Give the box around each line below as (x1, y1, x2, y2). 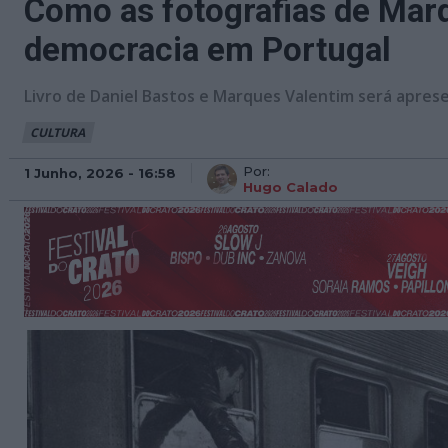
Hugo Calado (243, 179, 338, 195)
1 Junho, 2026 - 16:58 (24, 164, 176, 181)
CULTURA (30, 124, 85, 141)
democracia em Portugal (24, 30, 391, 69)
